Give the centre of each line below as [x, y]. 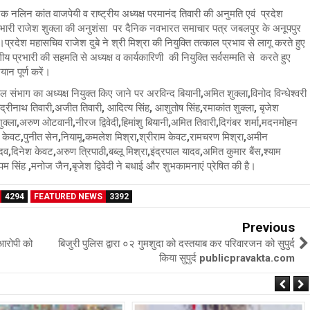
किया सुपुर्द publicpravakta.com [227, 258]
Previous [268, 228]
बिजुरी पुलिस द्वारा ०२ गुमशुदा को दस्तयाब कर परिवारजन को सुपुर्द [176, 244]
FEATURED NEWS [68, 197]
